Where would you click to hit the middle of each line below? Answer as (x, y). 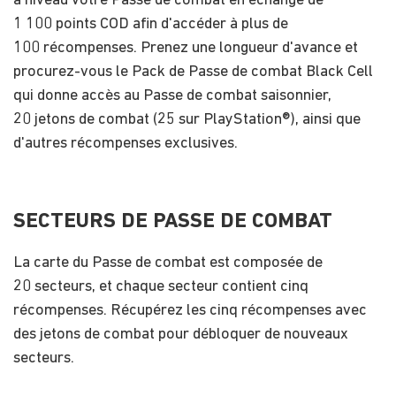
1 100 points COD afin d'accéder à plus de (151, 24)
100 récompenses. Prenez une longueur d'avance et (186, 48)
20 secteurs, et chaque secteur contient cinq (161, 286)
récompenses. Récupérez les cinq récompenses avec (190, 310)
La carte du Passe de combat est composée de (168, 263)
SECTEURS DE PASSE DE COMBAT (173, 221)
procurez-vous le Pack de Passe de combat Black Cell (193, 72)
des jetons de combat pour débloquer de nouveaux (181, 334)
